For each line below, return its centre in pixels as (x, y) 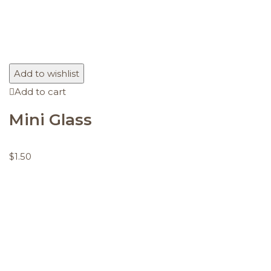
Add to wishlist (47, 73)
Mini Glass (51, 119)
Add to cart (40, 91)
